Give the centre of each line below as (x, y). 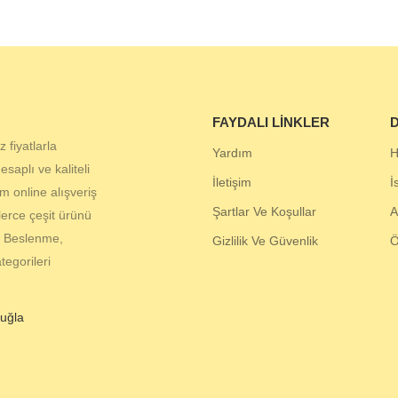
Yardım (232, 152)
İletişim (232, 182)
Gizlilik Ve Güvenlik (265, 240)
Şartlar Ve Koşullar (264, 211)
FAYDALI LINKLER (271, 122)
